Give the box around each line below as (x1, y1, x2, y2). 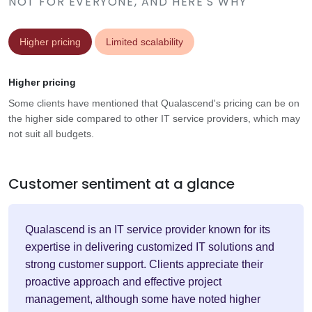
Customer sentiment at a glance (8, 174, 235, 194)
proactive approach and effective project (25, 276, 221, 288)
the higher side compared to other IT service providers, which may (8, 113, 300, 125)
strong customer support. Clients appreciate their (25, 258, 263, 271)
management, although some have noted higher (25, 293, 260, 306)
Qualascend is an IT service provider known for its (25, 224, 270, 236)
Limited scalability (106, 36, 183, 48)
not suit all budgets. (8, 128, 94, 140)
